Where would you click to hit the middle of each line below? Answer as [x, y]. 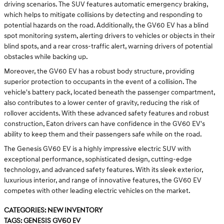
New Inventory [75, 210]
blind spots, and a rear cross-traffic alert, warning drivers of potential [108, 46]
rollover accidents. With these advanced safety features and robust [106, 113]
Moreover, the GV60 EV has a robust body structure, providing [99, 71]
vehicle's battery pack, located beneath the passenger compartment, [109, 92]
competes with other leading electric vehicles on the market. [97, 191]
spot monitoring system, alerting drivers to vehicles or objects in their [109, 36]
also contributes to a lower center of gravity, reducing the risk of [102, 103]
